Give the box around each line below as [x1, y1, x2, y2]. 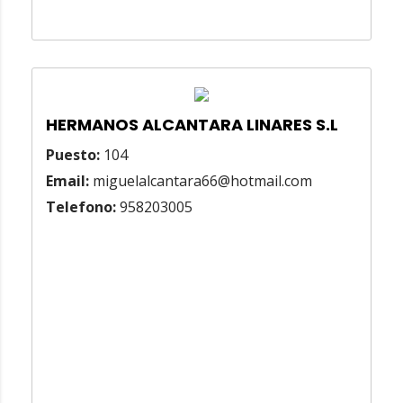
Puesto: [46, 145, 100, 166]
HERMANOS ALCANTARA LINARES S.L [46, 113, 338, 137]
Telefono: [46, 197, 116, 218]
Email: [46, 171, 89, 192]
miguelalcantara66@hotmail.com [89, 171, 312, 192]
